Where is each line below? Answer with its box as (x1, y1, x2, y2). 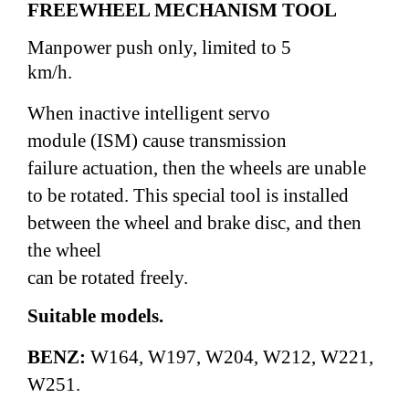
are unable (287, 156, 366, 179)
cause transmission (142, 129, 287, 152)
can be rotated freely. (27, 266, 188, 288)
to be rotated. (27, 184, 133, 206)
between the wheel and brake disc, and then (27, 211, 362, 234)
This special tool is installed (133, 184, 349, 206)
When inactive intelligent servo (27, 101, 270, 124)
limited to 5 (202, 36, 291, 58)
